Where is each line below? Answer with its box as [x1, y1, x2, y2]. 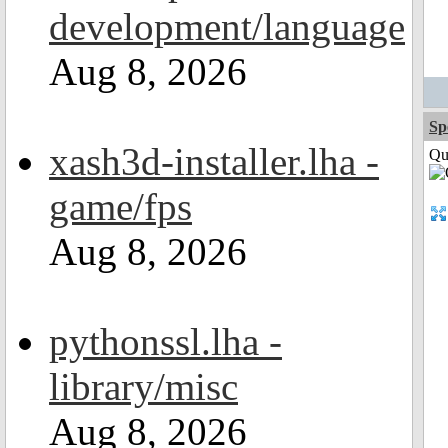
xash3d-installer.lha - [49, 140, 379, 183]
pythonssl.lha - [49, 320, 282, 363]
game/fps [49, 185, 192, 228]
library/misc [49, 365, 238, 408]
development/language [49, 5, 405, 48]
